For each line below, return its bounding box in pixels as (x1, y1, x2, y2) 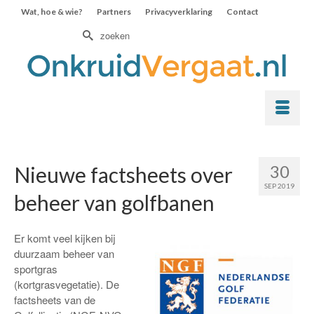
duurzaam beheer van (14, 246, 114, 261)
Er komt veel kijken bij (14, 231, 116, 245)
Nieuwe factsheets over (14, 162, 233, 187)
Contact (226, 6, 259, 17)
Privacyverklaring (145, 6, 212, 17)
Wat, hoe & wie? (21, 6, 83, 17)
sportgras (14, 261, 57, 276)
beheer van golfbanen (14, 190, 214, 215)
